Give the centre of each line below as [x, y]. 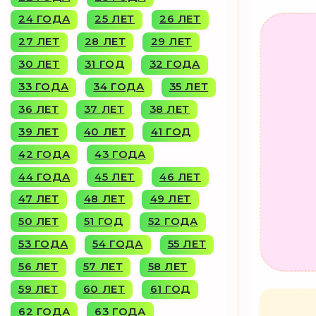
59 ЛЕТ [38, 289]
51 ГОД [103, 222]
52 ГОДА [173, 222]
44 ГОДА [44, 177]
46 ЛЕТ [180, 177]
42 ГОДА [44, 154]
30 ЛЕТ [39, 65]
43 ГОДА [120, 154]
